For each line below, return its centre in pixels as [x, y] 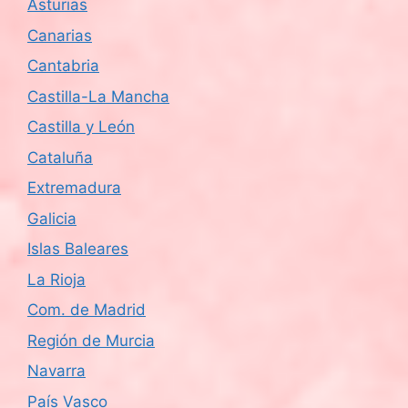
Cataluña [60, 157]
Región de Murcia [91, 340]
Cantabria [63, 66]
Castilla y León [81, 127]
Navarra [56, 371]
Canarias [60, 35]
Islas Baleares [78, 249]
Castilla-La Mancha [98, 96]
